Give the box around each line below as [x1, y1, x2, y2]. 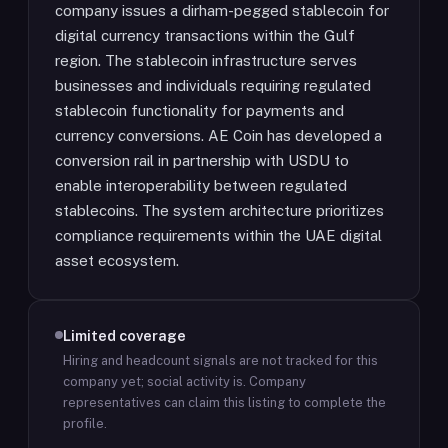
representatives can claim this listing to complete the [63, 395, 386, 410]
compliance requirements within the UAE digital [55, 227, 382, 244]
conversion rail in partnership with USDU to [55, 152, 349, 169]
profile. [63, 416, 107, 431]
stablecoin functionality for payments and [55, 102, 344, 119]
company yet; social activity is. [63, 374, 246, 389]
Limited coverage [63, 327, 186, 344]
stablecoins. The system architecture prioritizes [55, 202, 384, 219]
